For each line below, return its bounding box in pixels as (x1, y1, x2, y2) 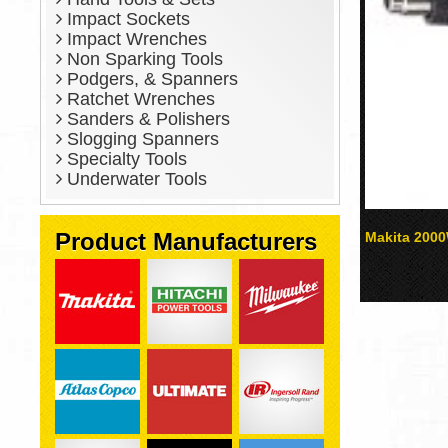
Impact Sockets (62, 9, 190, 29)
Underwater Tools (62, 169, 207, 189)
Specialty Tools (62, 149, 187, 169)
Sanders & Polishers (62, 109, 230, 129)
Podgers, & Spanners (62, 69, 238, 89)
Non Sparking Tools (62, 49, 223, 69)
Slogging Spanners (62, 129, 219, 149)
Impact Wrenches (62, 29, 207, 49)
